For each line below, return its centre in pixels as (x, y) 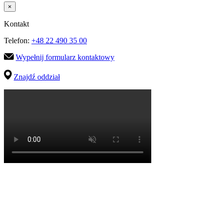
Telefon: (18, 41)
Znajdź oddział (37, 77)
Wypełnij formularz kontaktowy (65, 57)
